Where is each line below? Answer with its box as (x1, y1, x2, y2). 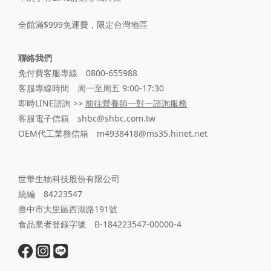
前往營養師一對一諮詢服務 (85, 97, 187, 109)
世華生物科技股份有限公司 (18, 172, 120, 184)
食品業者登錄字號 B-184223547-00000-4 (18, 218, 181, 230)
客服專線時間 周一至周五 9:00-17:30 (18, 82, 164, 94)
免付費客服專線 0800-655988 (18, 67, 137, 79)
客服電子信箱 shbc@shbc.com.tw (18, 112, 155, 124)
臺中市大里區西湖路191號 (18, 203, 117, 215)
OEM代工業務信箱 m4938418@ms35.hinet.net (18, 127, 207, 139)
